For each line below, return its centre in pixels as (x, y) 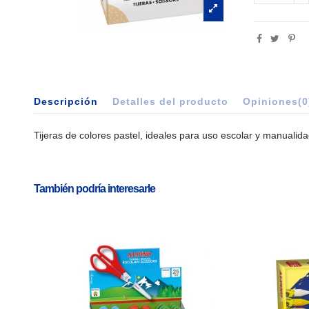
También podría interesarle (94, 189)
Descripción (66, 102)
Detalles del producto (170, 102)
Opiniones (270, 102)
